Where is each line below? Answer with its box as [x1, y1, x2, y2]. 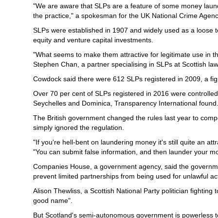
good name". [33, 197, 73, 204]
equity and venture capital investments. [33, 36, 153, 44]
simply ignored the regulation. [33, 124, 124, 131]
